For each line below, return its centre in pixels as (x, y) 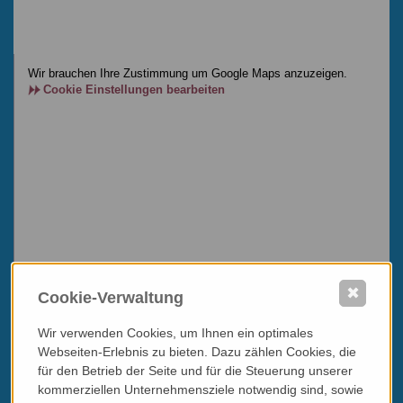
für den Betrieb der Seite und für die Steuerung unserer (195, 370)
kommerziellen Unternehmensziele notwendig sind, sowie (201, 389)
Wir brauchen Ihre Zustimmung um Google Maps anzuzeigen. (188, 73)
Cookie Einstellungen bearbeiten (134, 89)
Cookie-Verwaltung (111, 297)
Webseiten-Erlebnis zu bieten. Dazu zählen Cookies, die (197, 351)
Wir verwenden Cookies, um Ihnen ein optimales (175, 332)
